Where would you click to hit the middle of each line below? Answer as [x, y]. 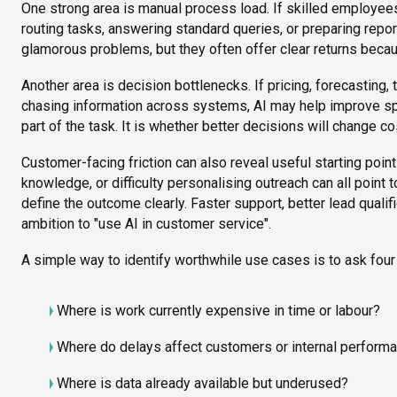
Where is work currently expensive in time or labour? [218, 311]
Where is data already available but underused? [202, 384]
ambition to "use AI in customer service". [146, 224]
